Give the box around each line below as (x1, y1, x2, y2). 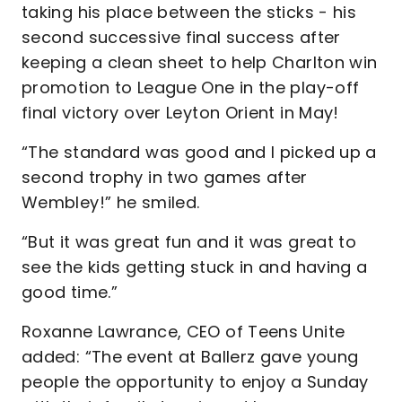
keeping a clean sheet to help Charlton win (22, 50, 378, 74)
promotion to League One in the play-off (22, 75, 360, 99)
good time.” (22, 280, 118, 303)
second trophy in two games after (22, 165, 308, 188)
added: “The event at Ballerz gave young (22, 345, 359, 368)
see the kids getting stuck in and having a (22, 255, 368, 278)
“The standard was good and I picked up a (22, 140, 377, 163)
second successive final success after (22, 25, 341, 48)
